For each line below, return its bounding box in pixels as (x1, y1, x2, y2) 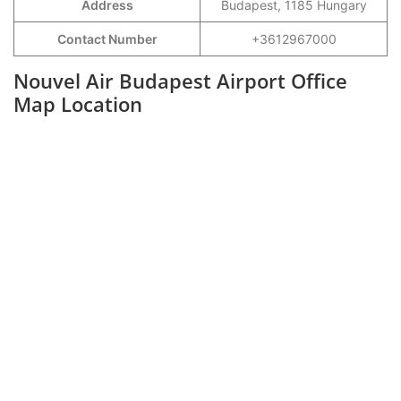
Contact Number (56, 31, 158, 47)
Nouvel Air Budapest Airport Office (13, 67, 347, 94)
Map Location (13, 90, 142, 117)
